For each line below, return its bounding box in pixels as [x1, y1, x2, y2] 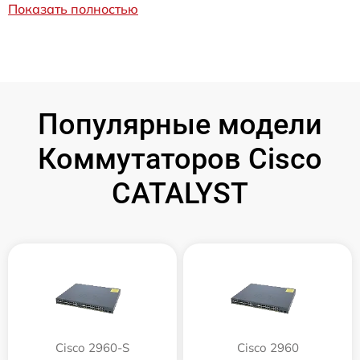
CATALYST [112, 177, 248, 211]
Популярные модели [38, 108, 322, 141]
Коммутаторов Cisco [38, 142, 322, 176]
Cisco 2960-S [55, 340, 129, 355]
